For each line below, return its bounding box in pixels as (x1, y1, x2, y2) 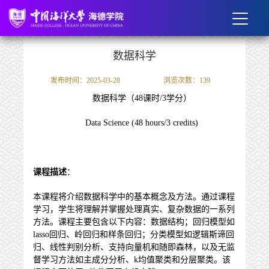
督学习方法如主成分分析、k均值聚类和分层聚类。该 (33, 255, 231, 264)
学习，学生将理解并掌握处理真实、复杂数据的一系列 (33, 205, 235, 214)
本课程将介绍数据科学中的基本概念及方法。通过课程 (33, 192, 235, 201)
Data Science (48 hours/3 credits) (85, 118, 198, 127)
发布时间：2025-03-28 (50, 76, 120, 85)
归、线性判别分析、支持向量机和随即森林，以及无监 (33, 243, 235, 252)
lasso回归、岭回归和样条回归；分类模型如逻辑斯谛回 (33, 230, 234, 239)
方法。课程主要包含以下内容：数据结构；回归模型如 (33, 217, 235, 226)
